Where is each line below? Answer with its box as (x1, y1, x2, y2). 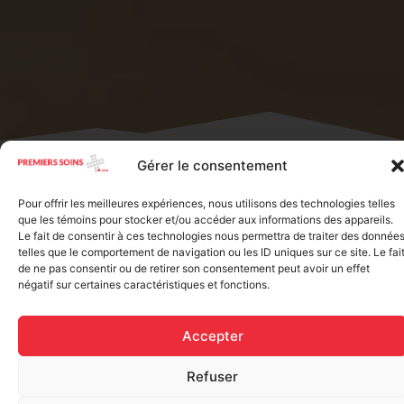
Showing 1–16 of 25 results (18, 187, 201, 206)
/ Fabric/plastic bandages (117, 142, 337, 165)
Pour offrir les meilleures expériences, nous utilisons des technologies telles (18, 197, 395, 210)
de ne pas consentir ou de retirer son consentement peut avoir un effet (18, 262, 370, 275)
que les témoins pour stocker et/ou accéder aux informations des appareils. (18, 213, 393, 226)
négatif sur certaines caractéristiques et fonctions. (18, 278, 270, 291)
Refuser (187, 367, 238, 385)
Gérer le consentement (137, 156, 288, 174)
